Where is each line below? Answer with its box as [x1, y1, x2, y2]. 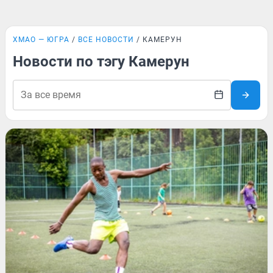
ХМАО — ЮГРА [13, 35, 69, 44]
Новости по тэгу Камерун [13, 53, 190, 70]
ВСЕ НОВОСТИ [78, 35, 134, 44]
